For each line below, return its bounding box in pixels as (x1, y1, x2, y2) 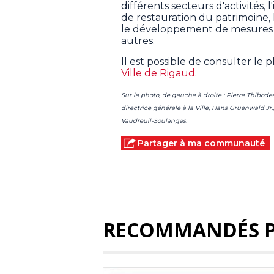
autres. (121, 34, 155, 46)
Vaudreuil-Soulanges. (121, 116, 187, 125)
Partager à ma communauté (138, 137, 265, 149)
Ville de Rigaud (121, 67, 195, 79)
